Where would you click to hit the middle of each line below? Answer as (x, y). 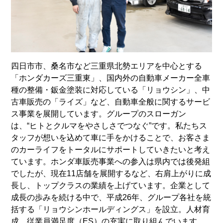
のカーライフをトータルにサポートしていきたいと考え (111, 149)
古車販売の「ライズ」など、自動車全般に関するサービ (111, 102)
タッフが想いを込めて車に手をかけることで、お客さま (111, 137)
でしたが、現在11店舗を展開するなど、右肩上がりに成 (111, 173)
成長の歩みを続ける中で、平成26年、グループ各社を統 (111, 197)
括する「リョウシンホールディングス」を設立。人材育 (111, 209)
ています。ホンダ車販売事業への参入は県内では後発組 (111, 161)
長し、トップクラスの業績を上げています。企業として (111, 185)
